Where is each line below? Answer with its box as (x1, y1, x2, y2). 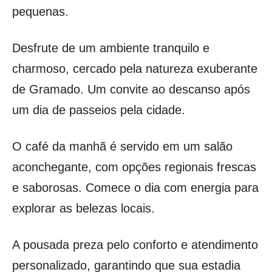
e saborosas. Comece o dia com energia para (12, 180, 259, 194)
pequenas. (12, 4, 69, 18)
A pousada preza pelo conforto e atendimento (12, 237, 258, 251)
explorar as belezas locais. (12, 201, 155, 215)
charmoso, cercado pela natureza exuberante (12, 61, 257, 75)
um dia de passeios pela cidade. (12, 103, 185, 117)
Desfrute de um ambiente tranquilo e (12, 41, 209, 55)
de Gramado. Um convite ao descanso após (12, 82, 250, 96)
